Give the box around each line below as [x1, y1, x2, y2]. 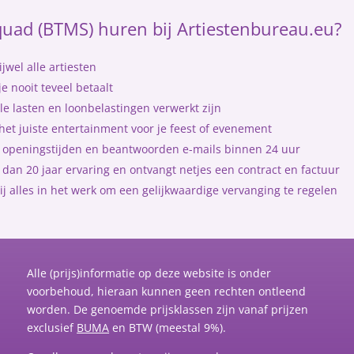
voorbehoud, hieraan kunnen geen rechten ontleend [27, 283, 307, 299]
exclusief [27, 319, 77, 335]
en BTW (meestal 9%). [109, 319, 227, 335]
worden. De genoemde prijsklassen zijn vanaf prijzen [27, 301, 309, 317]
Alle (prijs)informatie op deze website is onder [27, 265, 272, 281]
